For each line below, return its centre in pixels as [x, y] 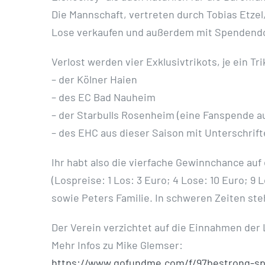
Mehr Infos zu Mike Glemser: [117, 245]
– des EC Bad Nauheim [104, 97]
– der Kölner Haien [94, 79]
